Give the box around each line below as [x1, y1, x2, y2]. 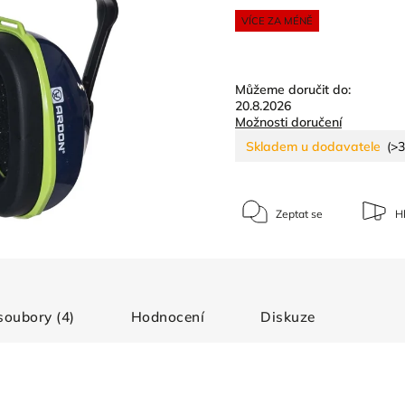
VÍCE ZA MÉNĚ [240, 14, 313, 27]
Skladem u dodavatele [245, 137, 381, 155]
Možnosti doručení [234, 114, 342, 130]
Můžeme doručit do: [234, 81, 351, 98]
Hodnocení [130, 308, 205, 325]
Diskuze [260, 308, 316, 325]
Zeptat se [275, 206, 323, 221]
